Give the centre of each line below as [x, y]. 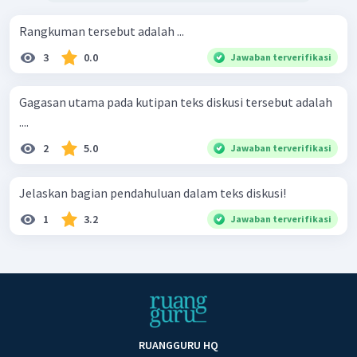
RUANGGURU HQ [178, 345]
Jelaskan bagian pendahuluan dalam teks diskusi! [153, 192]
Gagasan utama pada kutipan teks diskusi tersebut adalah [176, 102]
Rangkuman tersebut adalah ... [102, 31]
